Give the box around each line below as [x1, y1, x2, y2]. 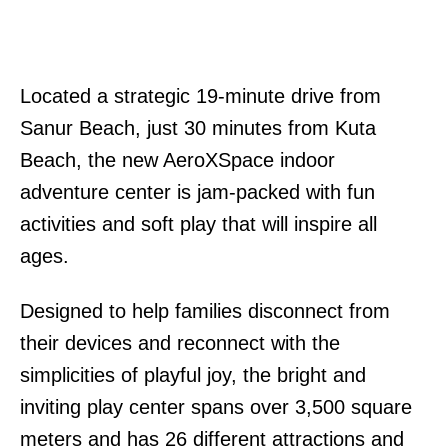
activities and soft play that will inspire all [20, 212, 377, 235]
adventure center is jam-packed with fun [20, 180, 375, 203]
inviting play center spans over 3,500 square [20, 395, 412, 418]
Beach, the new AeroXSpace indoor [20, 148, 335, 171]
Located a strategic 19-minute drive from [20, 84, 381, 107]
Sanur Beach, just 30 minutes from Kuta [20, 116, 376, 139]
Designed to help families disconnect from [20, 299, 390, 322]
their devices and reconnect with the [20, 331, 340, 354]
